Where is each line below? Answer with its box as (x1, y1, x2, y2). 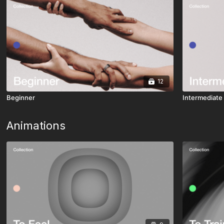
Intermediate (182, 93, 222, 102)
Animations (6, 119, 66, 132)
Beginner (6, 93, 35, 102)
